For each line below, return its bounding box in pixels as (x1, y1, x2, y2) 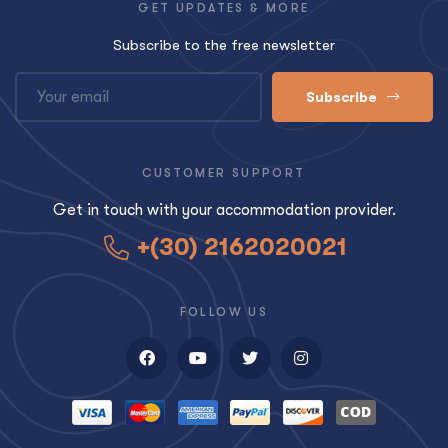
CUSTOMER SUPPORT (142, 166, 306, 181)
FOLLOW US (179, 305, 269, 320)
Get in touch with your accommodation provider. (52, 201, 396, 220)
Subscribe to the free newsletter (113, 37, 335, 54)
